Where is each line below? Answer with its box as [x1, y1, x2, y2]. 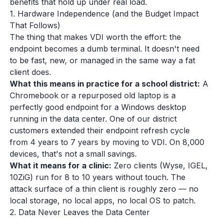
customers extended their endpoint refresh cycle [10, 126, 190, 135]
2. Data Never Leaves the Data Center [10, 207, 150, 217]
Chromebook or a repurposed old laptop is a [10, 91, 176, 100]
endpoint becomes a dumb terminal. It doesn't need [10, 44, 200, 54]
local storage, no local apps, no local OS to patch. [10, 196, 196, 205]
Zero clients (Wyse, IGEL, [111, 161, 208, 170]
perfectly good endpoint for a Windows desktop [10, 102, 186, 112]
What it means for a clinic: [10, 161, 111, 170]
